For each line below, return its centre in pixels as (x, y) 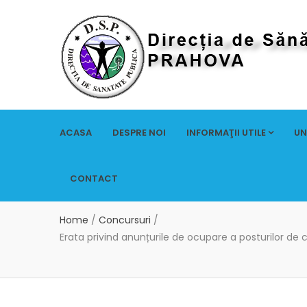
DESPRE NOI (139, 133)
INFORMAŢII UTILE (226, 133)
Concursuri (125, 220)
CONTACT (94, 179)
